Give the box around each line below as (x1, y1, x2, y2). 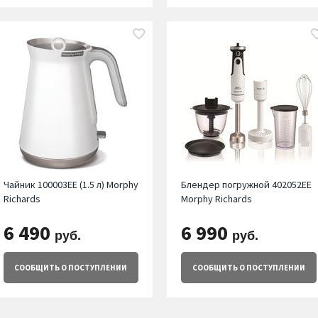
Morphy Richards (181, 192, 253, 206)
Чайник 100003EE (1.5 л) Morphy (3, 178, 138, 192)
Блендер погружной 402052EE (181, 178, 312, 192)
